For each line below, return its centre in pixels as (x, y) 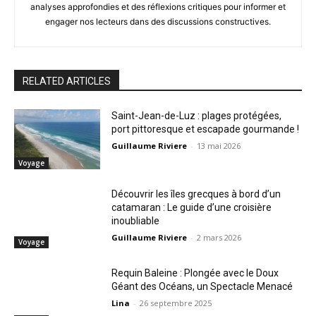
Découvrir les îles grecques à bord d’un (196, 194)
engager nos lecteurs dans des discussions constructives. (158, 21)
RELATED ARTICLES (67, 81)
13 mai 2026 (219, 145)
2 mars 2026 (219, 238)
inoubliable (136, 221)
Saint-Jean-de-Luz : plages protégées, (197, 115)
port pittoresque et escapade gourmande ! (206, 129)
